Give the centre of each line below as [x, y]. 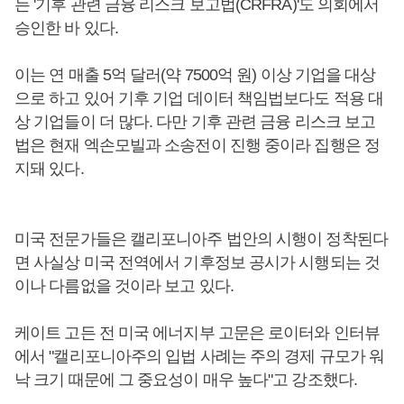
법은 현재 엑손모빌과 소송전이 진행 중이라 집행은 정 [197, 145]
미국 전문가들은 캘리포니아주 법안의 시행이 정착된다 [201, 239]
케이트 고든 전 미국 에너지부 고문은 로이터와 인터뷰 [197, 333]
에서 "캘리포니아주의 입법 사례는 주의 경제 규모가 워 [200, 356]
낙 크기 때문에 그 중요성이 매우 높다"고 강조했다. [186, 380]
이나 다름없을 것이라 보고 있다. [124, 286]
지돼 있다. [49, 169]
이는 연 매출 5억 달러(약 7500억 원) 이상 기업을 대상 [195, 75]
